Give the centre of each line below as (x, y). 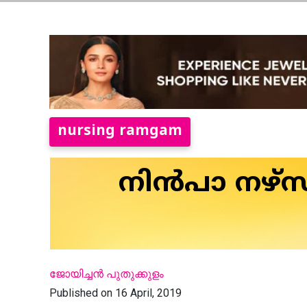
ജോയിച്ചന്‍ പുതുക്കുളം (107, 273)
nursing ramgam (120, 131)
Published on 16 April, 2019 (115, 293)
